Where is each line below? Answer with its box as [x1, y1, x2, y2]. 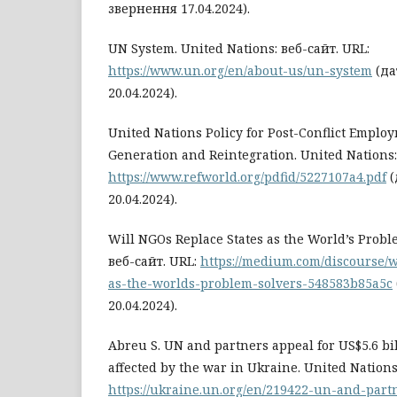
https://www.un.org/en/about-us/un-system [108, 61, 372, 79]
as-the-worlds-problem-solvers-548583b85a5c [108, 274, 393, 292]
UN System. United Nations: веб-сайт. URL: [108, 39, 370, 57]
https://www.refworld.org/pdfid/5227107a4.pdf [108, 167, 386, 185]
